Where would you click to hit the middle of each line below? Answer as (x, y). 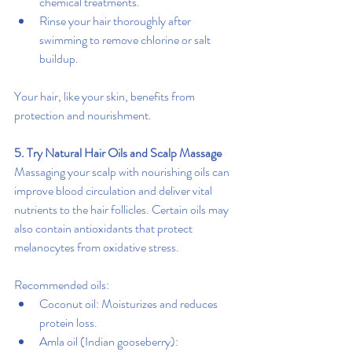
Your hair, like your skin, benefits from (106, 96)
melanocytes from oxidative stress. (97, 247)
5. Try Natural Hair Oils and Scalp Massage (118, 153)
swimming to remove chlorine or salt (126, 40)
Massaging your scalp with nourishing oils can (123, 172)
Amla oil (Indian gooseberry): (110, 341)
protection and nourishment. (83, 115)
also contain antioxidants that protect (104, 228)
